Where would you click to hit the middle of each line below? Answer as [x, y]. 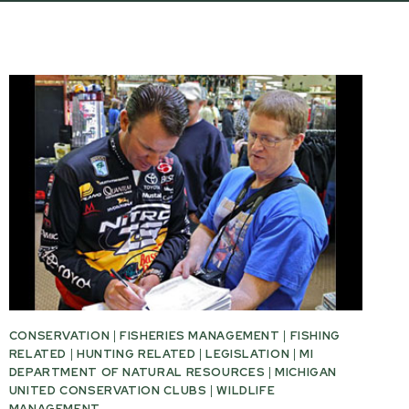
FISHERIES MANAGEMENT [200, 336]
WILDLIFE [246, 391]
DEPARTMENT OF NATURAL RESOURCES [137, 372]
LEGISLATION [248, 354]
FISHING [315, 336]
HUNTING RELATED [136, 354]
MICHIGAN [306, 372]
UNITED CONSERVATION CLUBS [108, 391]
